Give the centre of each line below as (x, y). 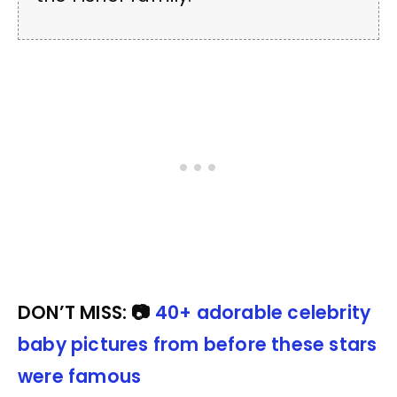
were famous (80, 377)
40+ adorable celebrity (263, 313)
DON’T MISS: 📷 (86, 313)
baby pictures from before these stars (198, 345)
